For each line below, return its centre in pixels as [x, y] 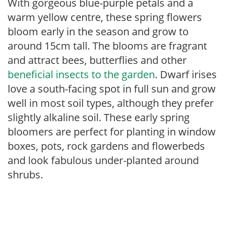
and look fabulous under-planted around [103, 160]
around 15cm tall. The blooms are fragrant [107, 46]
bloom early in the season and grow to [98, 31]
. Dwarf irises [186, 74]
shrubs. [25, 175]
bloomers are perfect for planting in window [112, 132]
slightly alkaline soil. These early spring [99, 117]
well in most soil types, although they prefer [111, 103]
